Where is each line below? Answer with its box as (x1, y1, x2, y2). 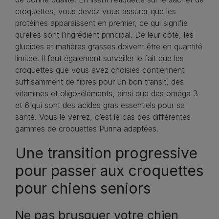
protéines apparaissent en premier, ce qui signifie (15, 18, 188, 28)
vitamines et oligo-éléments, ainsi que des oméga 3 (15, 88, 198, 99)
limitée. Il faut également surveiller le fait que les (15, 53, 184, 64)
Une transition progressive (15, 144, 197, 162)
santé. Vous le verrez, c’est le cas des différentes (15, 112, 191, 122)
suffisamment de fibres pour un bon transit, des (15, 77, 184, 87)
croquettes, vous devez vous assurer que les (15, 6, 176, 17)
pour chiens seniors (15, 179, 151, 197)
